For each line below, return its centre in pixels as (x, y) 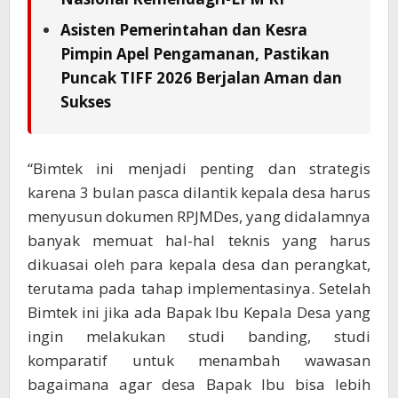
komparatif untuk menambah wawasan (199, 361)
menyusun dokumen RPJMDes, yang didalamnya (199, 217)
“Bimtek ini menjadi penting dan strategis (199, 169)
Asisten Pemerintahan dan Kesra (184, 30)
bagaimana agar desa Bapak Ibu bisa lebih (199, 385)
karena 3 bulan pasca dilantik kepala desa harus (199, 193)
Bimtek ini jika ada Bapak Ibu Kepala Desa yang (199, 313)
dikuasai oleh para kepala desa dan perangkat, (199, 265)
